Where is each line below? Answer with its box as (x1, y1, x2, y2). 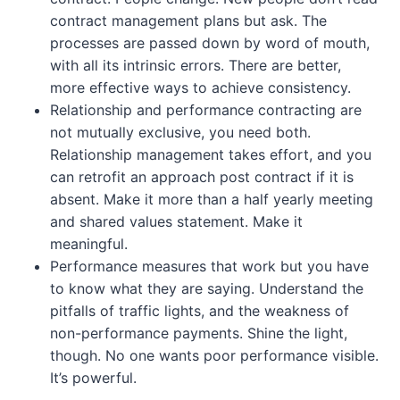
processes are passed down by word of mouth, (50, 34, 370, 53)
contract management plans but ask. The (50, 12, 327, 30)
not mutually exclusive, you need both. (50, 123, 311, 142)
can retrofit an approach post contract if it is (50, 168, 354, 187)
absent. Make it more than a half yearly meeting (50, 190, 373, 209)
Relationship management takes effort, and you (50, 146, 371, 164)
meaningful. (50, 235, 137, 254)
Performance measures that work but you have (50, 257, 369, 276)
